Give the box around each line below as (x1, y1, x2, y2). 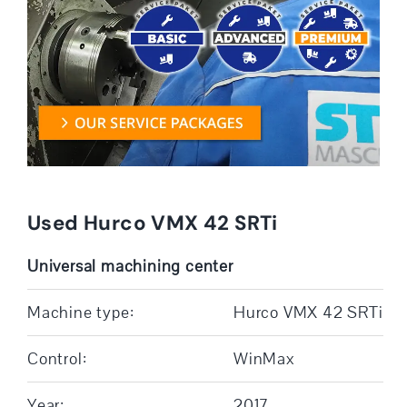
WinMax (233, 347, 295, 370)
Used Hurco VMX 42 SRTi (26, 209, 278, 236)
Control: (26, 347, 87, 370)
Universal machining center (26, 254, 233, 277)
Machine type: (26, 301, 134, 323)
